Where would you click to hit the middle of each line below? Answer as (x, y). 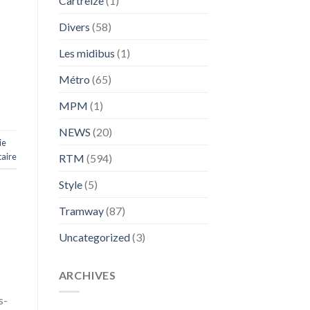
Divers (74, 26)
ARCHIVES (87, 275)
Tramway (81, 210)
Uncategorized (94, 237)
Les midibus (86, 53)
